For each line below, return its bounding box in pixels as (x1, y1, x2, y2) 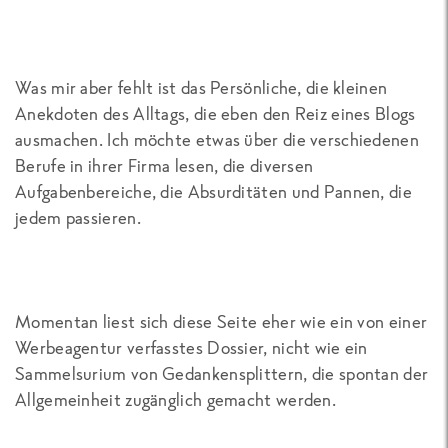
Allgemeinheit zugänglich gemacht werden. (15, 388, 336, 412)
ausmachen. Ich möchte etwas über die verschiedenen (15, 128, 419, 152)
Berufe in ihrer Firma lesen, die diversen (15, 154, 314, 178)
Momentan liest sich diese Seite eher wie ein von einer (15, 310, 428, 334)
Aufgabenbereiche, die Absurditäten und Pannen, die (15, 180, 412, 204)
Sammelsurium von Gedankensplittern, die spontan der (15, 362, 429, 386)
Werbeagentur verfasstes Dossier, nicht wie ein (15, 336, 368, 360)
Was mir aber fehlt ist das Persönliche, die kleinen (15, 76, 388, 100)
